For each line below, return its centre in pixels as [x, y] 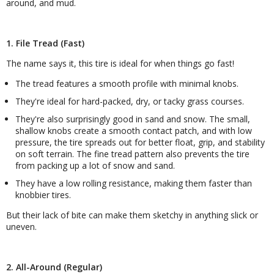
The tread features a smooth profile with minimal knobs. [127, 84]
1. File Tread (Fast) [45, 43]
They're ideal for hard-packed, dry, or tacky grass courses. [130, 102]
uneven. [21, 227]
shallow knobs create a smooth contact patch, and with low [134, 131]
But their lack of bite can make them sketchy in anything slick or [132, 215]
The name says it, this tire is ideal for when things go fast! [120, 64]
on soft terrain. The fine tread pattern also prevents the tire [132, 154]
